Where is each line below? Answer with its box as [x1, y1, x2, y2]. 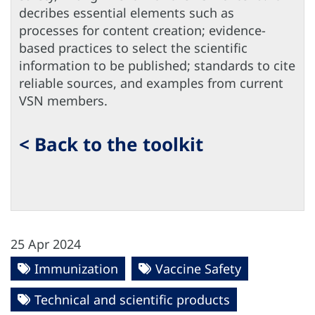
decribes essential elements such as [19, 4, 234, 22]
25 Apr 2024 [11, 236, 81, 253]
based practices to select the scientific [19, 39, 247, 57]
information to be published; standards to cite [19, 57, 295, 75]
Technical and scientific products [34, 291, 230, 309]
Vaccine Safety [155, 260, 241, 278]
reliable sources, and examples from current [19, 75, 283, 92]
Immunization [34, 260, 118, 278]
